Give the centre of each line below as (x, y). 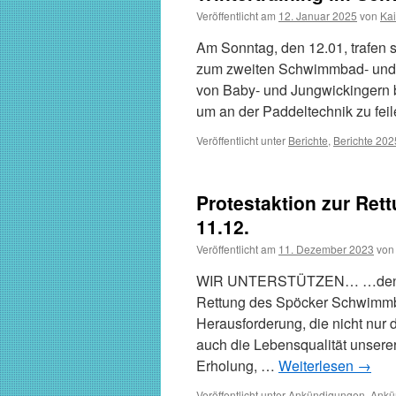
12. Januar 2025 (318, 15)
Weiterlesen (318, 366)
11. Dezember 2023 (326, 249)
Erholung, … (237, 366)
